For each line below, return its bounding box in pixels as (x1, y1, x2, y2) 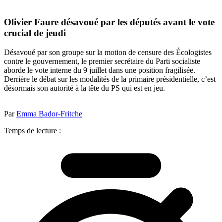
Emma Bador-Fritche (16, 109, 82, 118)
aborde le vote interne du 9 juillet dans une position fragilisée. (4, 65, 195, 74)
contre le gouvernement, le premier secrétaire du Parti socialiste (4, 56, 200, 65)
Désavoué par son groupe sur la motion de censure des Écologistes (4, 48, 212, 56)
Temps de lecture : (4, 126, 61, 135)
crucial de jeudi (4, 28, 68, 39)
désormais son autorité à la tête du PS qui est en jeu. (4, 83, 165, 92)
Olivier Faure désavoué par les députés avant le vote (4, 17, 215, 28)
